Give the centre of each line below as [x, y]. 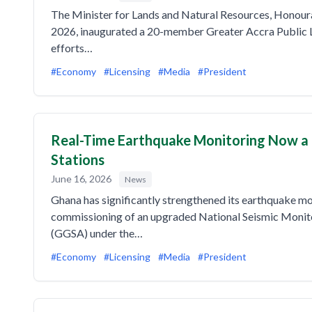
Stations [78, 159]
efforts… [72, 48]
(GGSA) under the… [97, 233]
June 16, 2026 [82, 179]
